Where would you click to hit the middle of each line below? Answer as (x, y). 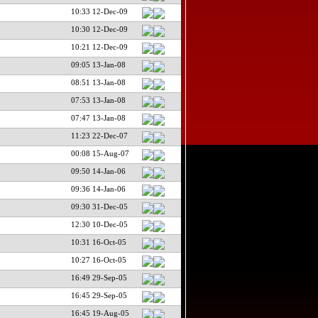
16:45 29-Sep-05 (99, 295)
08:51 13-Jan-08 (98, 82)
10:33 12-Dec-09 (99, 11)
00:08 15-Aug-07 (100, 153)
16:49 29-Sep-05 (99, 277)
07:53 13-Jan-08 (98, 100)
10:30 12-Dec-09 (99, 29)
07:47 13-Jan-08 (98, 117)
